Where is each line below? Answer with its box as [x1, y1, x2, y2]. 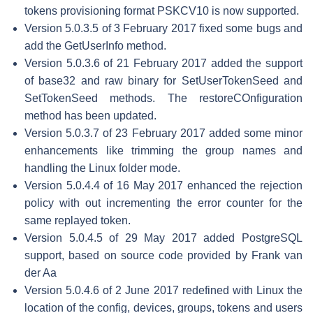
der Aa [24, 266, 57, 279]
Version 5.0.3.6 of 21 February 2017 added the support [24, 57, 303, 69]
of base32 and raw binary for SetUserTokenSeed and [24, 74, 303, 87]
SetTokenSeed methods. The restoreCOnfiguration [24, 92, 303, 104]
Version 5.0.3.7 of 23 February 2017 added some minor [24, 126, 303, 139]
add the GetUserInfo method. [24, 39, 166, 52]
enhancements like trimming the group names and [24, 144, 303, 156]
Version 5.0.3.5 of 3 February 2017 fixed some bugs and [24, 22, 303, 34]
